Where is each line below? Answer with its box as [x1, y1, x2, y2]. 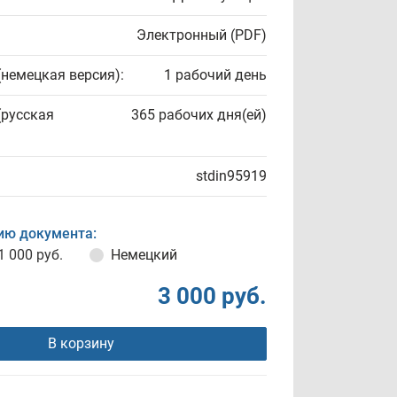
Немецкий [111, 246, 177, 263]
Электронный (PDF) [136, 27, 267, 43]
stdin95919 [196, 167, 267, 184]
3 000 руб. [158, 283, 267, 309]
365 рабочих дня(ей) [131, 106, 267, 123]
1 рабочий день [164, 66, 267, 83]
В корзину [47, 335, 114, 352]
